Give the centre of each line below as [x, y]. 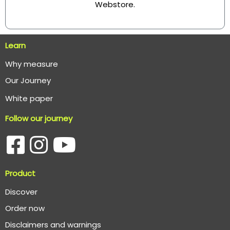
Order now [25, 208]
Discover [21, 191]
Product [20, 173]
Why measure [32, 64]
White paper [29, 98]
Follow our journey [39, 118]
